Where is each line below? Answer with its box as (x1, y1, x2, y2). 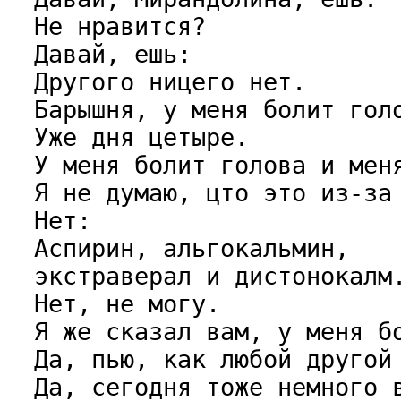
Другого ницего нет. (33, 67, 306, 96)
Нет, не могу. (33, 289, 220, 318)
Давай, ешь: (33, 39, 192, 68)
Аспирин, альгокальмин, (33, 234, 349, 262)
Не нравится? (33, 12, 206, 40)
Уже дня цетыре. (33, 123, 249, 151)
